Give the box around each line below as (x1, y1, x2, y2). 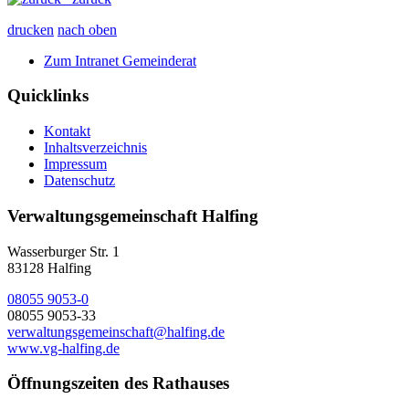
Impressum (44, 156, 107, 173)
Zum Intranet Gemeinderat (44, 52, 196, 68)
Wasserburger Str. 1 (7, 243, 120, 259)
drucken (7, 21, 54, 37)
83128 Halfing (7, 259, 91, 276)
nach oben (58, 21, 117, 37)
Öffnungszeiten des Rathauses (7, 373, 229, 393)
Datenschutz (44, 173, 115, 189)
